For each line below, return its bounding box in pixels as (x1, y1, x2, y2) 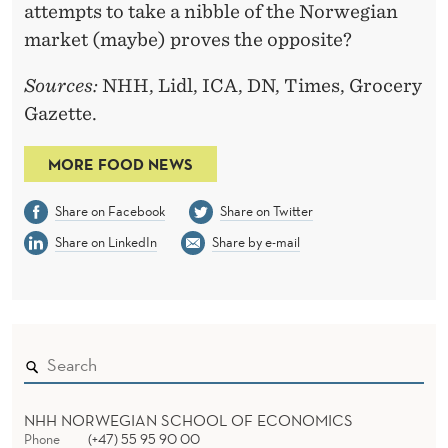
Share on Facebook (54, 201, 165, 220)
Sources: (24, 74, 98, 96)
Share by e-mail (211, 232, 300, 251)
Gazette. (24, 102, 97, 124)
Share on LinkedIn (54, 232, 157, 251)
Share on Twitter (219, 201, 313, 220)
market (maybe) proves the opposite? (24, 28, 352, 50)
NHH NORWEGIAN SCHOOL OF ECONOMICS (24, 409, 353, 430)
